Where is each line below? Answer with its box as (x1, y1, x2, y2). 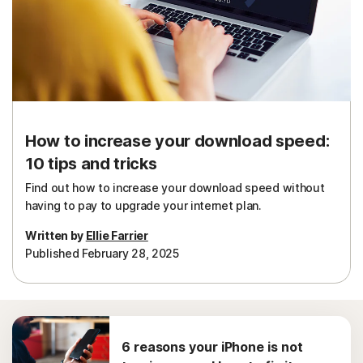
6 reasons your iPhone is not (122, 339, 303, 355)
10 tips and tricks (25, 154, 157, 173)
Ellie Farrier (85, 228, 148, 242)
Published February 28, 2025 (25, 246, 179, 260)
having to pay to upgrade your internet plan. (25, 199, 262, 212)
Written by (25, 228, 86, 242)
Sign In (44, 22, 83, 38)
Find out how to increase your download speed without (25, 181, 325, 194)
